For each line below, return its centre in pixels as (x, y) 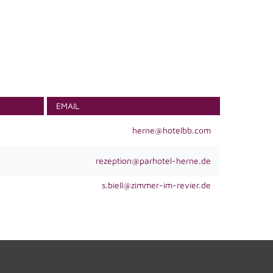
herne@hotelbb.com (172, 130)
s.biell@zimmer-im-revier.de (156, 185)
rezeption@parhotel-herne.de (153, 160)
